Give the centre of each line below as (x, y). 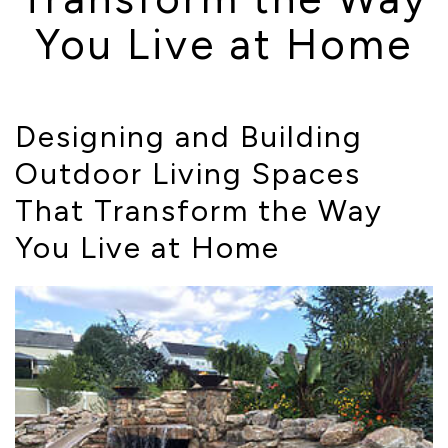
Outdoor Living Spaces (188, 173)
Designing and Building (189, 136)
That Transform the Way (199, 210)
